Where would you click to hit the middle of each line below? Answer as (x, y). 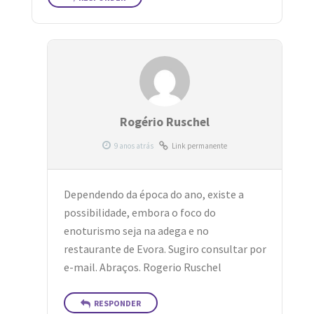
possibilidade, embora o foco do (139, 212)
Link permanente (200, 146)
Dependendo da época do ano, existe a (153, 194)
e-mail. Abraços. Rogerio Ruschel (142, 267)
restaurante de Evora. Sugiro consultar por (165, 249)
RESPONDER (117, 303)
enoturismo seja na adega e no (136, 231)
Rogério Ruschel (165, 122)
